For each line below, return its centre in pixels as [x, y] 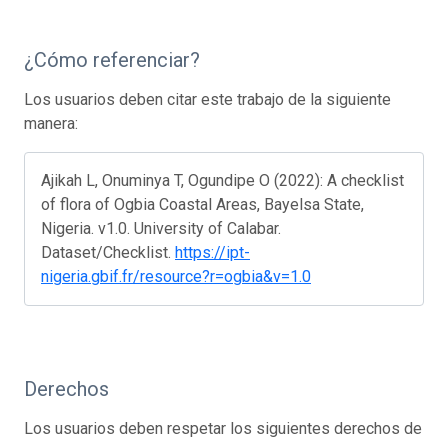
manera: [51, 123]
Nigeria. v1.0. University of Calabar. [161, 228]
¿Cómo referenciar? [112, 59]
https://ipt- [212, 252]
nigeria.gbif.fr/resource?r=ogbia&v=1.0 [176, 276]
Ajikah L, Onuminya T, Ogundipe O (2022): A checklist [222, 180]
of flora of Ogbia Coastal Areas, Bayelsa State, [202, 204]
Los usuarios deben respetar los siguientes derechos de [223, 428]
